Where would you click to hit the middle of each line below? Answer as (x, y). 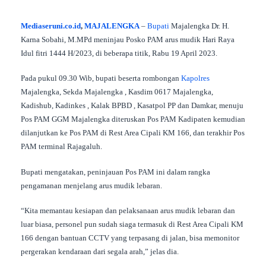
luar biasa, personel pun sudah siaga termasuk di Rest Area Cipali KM (132, 224)
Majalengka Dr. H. (199, 26)
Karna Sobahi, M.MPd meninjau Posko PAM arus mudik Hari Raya (128, 39)
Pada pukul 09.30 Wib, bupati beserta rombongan (101, 78)
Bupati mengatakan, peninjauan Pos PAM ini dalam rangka (115, 172)
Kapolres (195, 78)
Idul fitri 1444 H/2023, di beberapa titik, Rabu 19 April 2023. (119, 53)
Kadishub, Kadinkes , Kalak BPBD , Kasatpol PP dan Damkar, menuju (132, 106)
